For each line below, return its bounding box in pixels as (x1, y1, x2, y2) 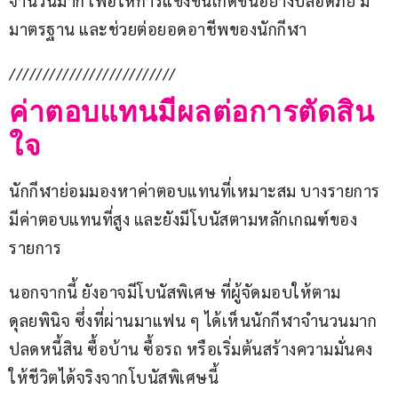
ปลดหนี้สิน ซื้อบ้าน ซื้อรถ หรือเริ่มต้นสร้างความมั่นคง (9, 338, 373, 360)
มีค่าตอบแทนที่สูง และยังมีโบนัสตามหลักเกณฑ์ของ (9, 209, 357, 230)
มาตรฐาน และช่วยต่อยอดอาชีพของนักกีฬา (9, 19, 307, 40)
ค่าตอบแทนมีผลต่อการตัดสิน (9, 96, 374, 129)
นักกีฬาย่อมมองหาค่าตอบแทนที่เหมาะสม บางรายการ (9, 180, 380, 202)
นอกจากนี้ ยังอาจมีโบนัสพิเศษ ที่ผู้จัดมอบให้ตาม (9, 282, 341, 303)
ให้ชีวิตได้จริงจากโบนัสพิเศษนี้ (9, 367, 219, 388)
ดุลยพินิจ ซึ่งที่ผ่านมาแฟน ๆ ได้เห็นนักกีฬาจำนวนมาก (9, 310, 377, 331)
